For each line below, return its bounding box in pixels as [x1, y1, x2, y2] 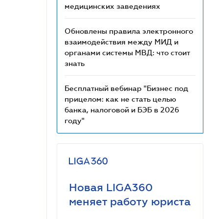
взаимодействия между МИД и [65, 37, 178, 46]
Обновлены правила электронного [65, 26, 193, 35]
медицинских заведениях [65, 1, 160, 10]
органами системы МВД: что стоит [65, 48, 190, 57]
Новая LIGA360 [69, 181, 153, 194]
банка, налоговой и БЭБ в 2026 [65, 105, 179, 114]
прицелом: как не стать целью [65, 94, 176, 103]
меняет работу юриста [69, 196, 191, 208]
